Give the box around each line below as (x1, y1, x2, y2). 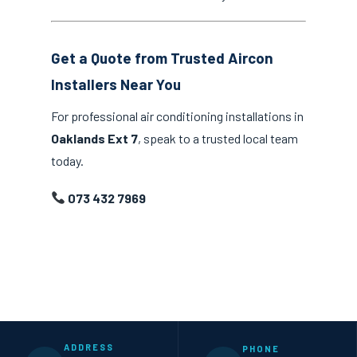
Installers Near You (51, 75, 181, 94)
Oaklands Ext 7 (51, 130, 138, 146)
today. (51, 152, 84, 168)
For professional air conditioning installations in (51, 108, 304, 124)
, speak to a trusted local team (138, 130, 298, 146)
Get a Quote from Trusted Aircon (51, 49, 273, 68)
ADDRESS (64, 341, 114, 352)
